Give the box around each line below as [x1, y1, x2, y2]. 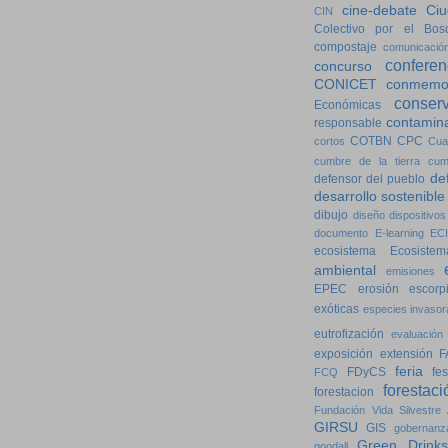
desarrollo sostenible [314, 189, 446, 205]
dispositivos [389, 209, 446, 222]
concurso [314, 59, 372, 75]
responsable [314, 116, 382, 131]
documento [314, 227, 368, 240]
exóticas [314, 302, 359, 317]
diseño [352, 209, 385, 222]
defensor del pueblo [314, 172, 426, 187]
